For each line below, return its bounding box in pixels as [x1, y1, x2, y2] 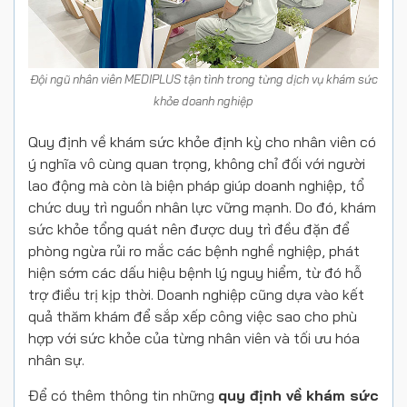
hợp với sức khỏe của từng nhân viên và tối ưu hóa [28, 329, 360, 348]
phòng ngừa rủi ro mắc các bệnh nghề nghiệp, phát [28, 242, 360, 261]
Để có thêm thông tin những [28, 386, 218, 405]
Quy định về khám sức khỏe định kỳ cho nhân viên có [28, 133, 376, 152]
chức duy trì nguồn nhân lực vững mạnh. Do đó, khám [28, 198, 376, 217]
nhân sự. [28, 351, 84, 370]
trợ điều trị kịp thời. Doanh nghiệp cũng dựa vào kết [28, 285, 364, 304]
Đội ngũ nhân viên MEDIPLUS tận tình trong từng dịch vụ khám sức [29, 72, 378, 87]
